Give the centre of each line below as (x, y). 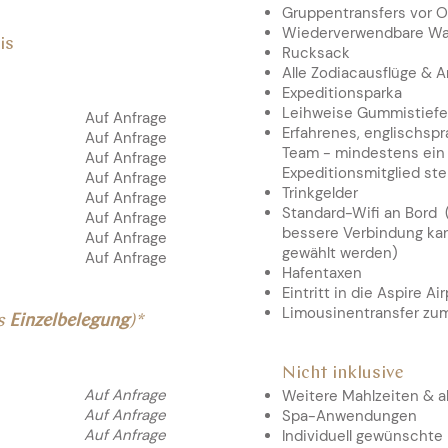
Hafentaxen (322, 273)
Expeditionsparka (344, 93)
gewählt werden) (342, 253)
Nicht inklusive (343, 373)
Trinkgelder (320, 193)
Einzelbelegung (69, 321)
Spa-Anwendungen (349, 416)
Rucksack (316, 53)
